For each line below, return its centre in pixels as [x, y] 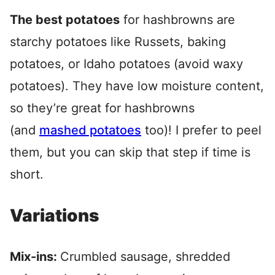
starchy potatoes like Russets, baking [118, 42]
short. [27, 175]
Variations [54, 216]
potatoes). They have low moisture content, [137, 86]
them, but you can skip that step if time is [130, 153]
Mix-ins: [35, 257]
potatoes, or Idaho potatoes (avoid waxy [126, 64]
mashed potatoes [90, 130]
